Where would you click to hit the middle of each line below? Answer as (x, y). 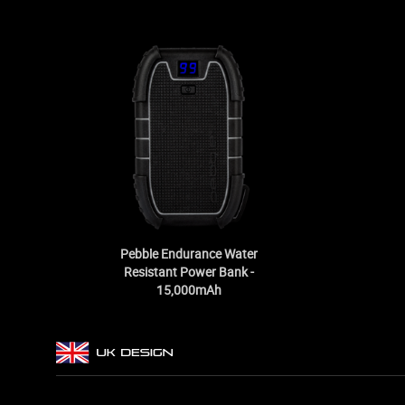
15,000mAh (188, 290)
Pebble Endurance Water (188, 254)
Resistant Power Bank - (188, 272)
